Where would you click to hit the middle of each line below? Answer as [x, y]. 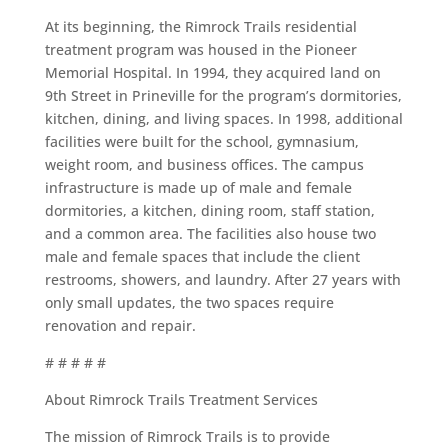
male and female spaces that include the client [202, 256]
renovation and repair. [122, 325]
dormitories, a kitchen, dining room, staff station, [209, 210]
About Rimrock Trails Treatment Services [181, 399]
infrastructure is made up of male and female [198, 187]
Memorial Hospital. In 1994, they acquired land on [212, 72]
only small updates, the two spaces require [189, 302]
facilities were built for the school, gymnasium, [201, 141]
